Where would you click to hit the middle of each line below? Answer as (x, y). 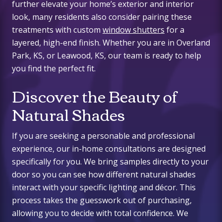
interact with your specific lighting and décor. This (104, 188)
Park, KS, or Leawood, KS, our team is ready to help (107, 56)
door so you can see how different (75, 175)
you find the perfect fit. (54, 69)
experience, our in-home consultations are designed (109, 149)
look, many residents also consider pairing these (102, 17)
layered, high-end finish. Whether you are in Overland (111, 43)
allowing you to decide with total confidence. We (100, 213)
